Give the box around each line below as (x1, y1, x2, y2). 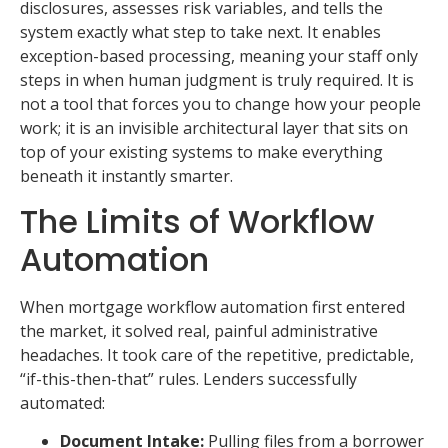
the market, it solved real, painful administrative (20, 319, 378, 342)
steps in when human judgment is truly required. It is (20, 69, 414, 92)
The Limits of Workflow (20, 198, 374, 244)
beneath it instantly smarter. (20, 165, 233, 188)
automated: (20, 391, 105, 414)
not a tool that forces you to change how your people (20, 93, 421, 116)
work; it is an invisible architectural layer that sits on (20, 117, 408, 140)
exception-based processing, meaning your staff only (20, 45, 418, 68)
